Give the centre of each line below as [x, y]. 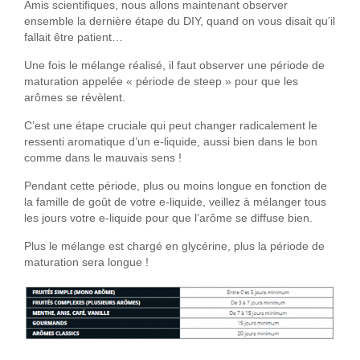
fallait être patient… [75, 38]
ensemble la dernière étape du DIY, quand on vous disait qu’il [180, 22]
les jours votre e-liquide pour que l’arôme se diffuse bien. [168, 219]
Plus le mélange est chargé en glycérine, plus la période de [174, 247]
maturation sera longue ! [86, 263]
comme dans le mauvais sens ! [103, 158]
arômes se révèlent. [75, 98]
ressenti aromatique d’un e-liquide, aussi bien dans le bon [171, 142]
